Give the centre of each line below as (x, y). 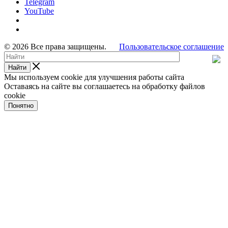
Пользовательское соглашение (172, 46)
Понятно (21, 105)
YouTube (39, 11)
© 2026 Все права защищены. (55, 46)
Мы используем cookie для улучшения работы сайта (94, 77)
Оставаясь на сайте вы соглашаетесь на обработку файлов (105, 86)
